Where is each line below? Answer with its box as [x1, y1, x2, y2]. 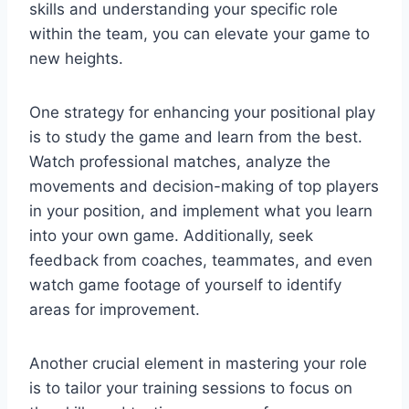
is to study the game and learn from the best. [29, 127, 362, 146]
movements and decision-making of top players [29, 176, 379, 195]
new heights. [29, 48, 123, 68]
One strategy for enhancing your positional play [29, 102, 375, 121]
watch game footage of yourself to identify [29, 275, 341, 294]
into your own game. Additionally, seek [29, 225, 313, 245]
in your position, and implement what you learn [29, 201, 372, 220]
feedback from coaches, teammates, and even [29, 250, 372, 269]
